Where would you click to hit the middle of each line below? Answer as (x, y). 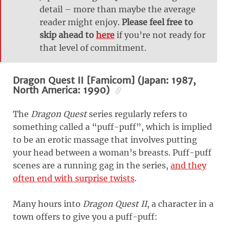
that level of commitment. (93, 48)
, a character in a (180, 204)
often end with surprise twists (74, 178)
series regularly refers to (137, 114)
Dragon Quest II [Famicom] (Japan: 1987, (104, 81)
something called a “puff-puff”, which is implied (112, 127)
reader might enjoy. (81, 22)
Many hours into (48, 204)
